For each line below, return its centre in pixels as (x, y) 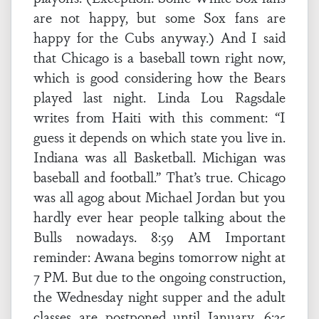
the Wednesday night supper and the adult (159, 296)
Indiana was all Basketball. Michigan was (159, 157)
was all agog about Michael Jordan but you (159, 197)
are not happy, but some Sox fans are (159, 17)
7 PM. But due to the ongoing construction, (159, 276)
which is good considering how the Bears (159, 77)
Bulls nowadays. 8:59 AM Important (159, 236)
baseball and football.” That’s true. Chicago (159, 177)
